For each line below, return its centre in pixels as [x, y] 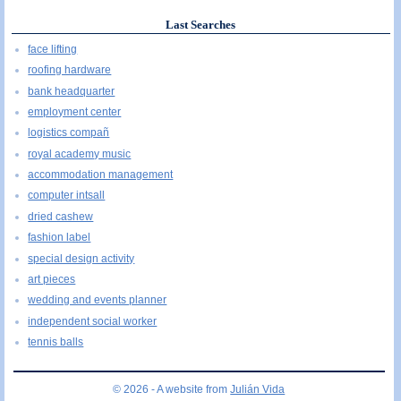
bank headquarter [72, 91]
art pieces [52, 280]
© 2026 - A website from [172, 389]
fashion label [60, 238]
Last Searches [201, 25]
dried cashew [61, 216]
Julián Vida [258, 389]
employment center [75, 111]
